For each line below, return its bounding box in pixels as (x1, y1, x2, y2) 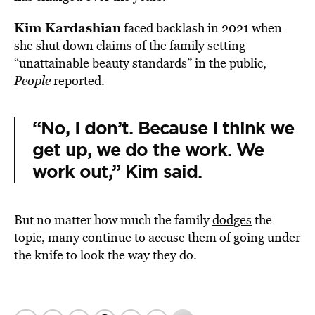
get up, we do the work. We (32, 139, 264, 162)
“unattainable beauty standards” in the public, (14, 54, 266, 72)
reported (53, 72, 101, 89)
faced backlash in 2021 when (121, 19, 282, 37)
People (14, 72, 51, 89)
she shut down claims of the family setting (14, 37, 245, 54)
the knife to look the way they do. (14, 246, 197, 264)
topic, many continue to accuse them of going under (14, 229, 300, 246)
